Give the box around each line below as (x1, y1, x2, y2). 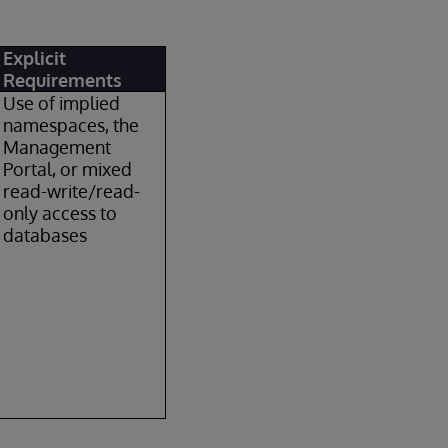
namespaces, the (3, 114, 140, 136)
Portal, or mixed (3, 158, 133, 180)
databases (3, 224, 88, 246)
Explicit (3, 47, 67, 69)
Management (3, 136, 112, 158)
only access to (3, 202, 118, 224)
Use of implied (3, 92, 121, 114)
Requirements (3, 69, 123, 91)
